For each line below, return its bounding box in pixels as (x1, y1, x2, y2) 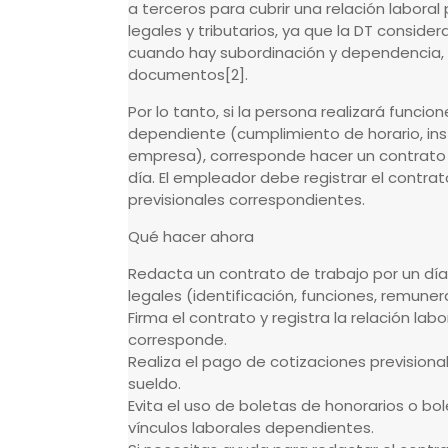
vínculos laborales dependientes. (128, 417, 374, 439)
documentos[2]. (128, 64, 248, 86)
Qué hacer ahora (128, 226, 254, 248)
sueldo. (128, 373, 181, 395)
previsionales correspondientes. (128, 189, 365, 211)
